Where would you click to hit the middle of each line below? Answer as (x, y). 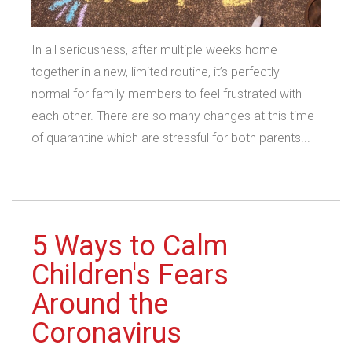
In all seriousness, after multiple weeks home (154, 49)
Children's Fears (130, 275)
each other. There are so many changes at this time (173, 115)
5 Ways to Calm (130, 246)
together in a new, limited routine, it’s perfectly (156, 71)
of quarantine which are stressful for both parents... (171, 137)
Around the (100, 304)
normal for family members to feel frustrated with (167, 93)
